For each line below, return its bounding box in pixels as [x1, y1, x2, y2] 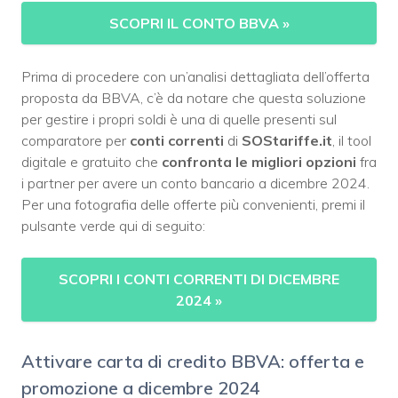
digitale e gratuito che [21, 152, 158, 171]
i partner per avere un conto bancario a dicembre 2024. [21, 173, 370, 192]
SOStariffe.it [242, 131, 332, 149]
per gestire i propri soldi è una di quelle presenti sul [21, 109, 337, 128]
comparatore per [21, 131, 130, 149]
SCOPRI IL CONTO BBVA [108, 13, 283, 32]
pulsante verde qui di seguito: [21, 216, 205, 235]
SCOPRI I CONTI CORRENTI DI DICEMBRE [59, 269, 339, 288]
